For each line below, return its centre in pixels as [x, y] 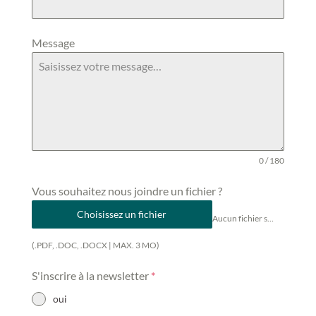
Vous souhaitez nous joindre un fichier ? [127, 191]
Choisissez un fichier [122, 214]
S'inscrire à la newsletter [91, 276]
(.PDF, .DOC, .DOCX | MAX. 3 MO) [95, 245]
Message [53, 43]
